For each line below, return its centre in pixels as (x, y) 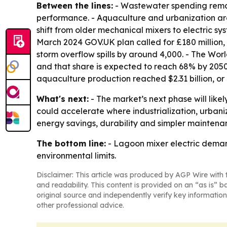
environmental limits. (76, 156)
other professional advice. (80, 205)
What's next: (63, 99)
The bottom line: (71, 144)
